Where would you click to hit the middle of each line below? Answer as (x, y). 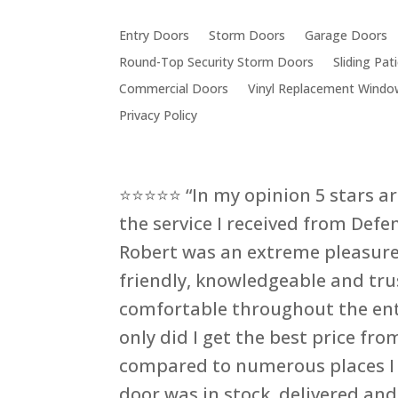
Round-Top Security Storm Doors (217, 62)
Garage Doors (346, 36)
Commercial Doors (174, 89)
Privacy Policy (159, 115)
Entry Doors (155, 36)
